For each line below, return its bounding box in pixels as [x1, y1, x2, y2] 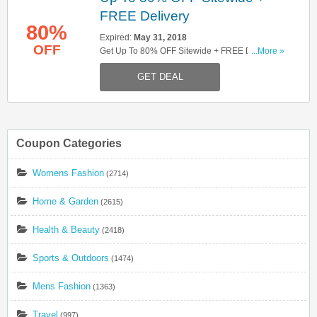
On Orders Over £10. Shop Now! [100, 60, 224, 70]
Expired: [100, 33, 134, 42]
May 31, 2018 [134, 33, 187, 42]
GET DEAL [137, 71, 183, 82]
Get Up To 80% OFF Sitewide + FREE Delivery [100, 46, 277, 56]
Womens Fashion [33, 168, 104, 178]
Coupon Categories [16, 137, 122, 149]
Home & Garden [33, 196, 98, 207]
